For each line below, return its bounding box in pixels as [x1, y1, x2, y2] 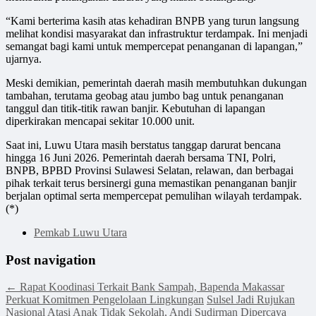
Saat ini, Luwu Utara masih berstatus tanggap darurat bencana [6, 139, 281, 151]
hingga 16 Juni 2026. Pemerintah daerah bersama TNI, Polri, [6, 152, 276, 164]
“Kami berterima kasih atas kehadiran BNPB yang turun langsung [6, 15, 299, 27]
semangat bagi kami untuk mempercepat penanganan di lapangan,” [6, 40, 303, 52]
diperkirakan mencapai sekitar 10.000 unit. [6, 115, 195, 127]
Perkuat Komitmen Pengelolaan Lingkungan [6, 293, 204, 306]
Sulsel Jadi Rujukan [207, 293, 295, 306]
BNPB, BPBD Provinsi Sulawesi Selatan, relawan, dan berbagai [6, 164, 293, 176]
